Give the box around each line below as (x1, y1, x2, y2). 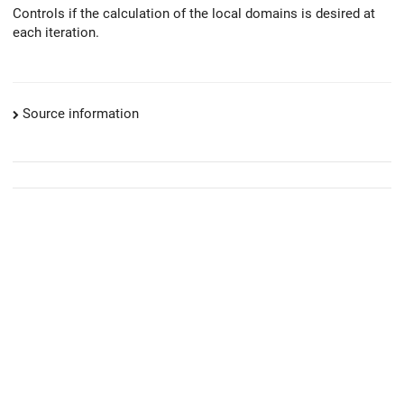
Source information (23, 106, 139, 123)
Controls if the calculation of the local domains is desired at (13, 5, 375, 22)
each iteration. (13, 23, 99, 41)
